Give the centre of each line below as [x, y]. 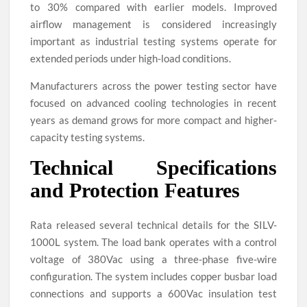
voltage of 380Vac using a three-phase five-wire [153, 259]
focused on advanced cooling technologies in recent [153, 102]
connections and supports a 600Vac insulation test [153, 294]
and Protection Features [135, 190]
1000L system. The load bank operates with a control [153, 242]
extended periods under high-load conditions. [131, 58]
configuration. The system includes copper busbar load [153, 277]
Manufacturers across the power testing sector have [153, 85]
